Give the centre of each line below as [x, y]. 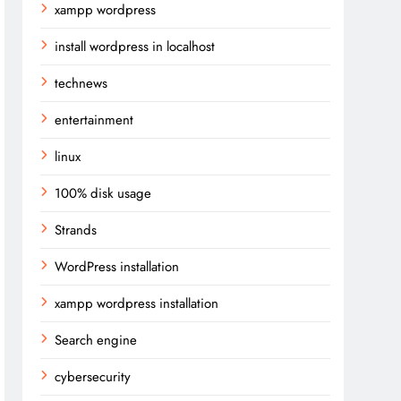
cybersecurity [93, 377]
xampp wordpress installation [137, 303]
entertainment [94, 120]
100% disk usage [103, 193]
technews [81, 83]
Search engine [96, 340]
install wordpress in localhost [135, 47]
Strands [76, 230]
